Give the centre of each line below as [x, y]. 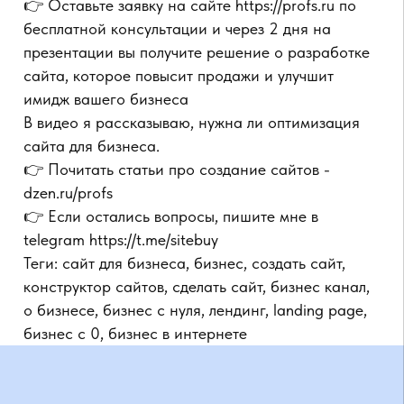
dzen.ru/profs [52, 50]
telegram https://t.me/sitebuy [92, 85]
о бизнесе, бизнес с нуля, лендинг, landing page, [148, 138]
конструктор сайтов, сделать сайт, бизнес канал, [149, 121]
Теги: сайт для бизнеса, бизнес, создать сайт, [140, 103]
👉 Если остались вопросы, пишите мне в [130, 67]
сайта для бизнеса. [69, 14]
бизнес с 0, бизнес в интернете [103, 156]
